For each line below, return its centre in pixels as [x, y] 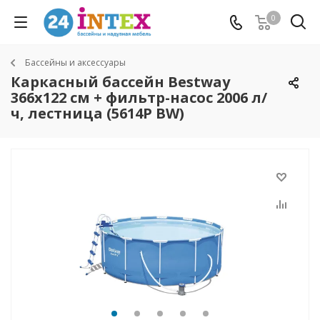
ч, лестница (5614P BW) [97, 113]
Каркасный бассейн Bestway [120, 82]
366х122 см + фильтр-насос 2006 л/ [139, 97]
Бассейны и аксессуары [75, 62]
